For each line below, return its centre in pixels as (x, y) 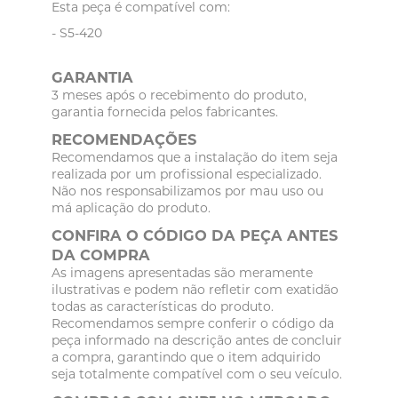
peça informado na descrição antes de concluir (197, 341)
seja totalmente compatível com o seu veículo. (197, 374)
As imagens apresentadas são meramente (183, 273)
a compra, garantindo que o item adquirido (187, 358)
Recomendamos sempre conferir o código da (193, 324)
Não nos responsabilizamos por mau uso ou (188, 191)
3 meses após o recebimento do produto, (179, 96)
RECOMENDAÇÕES (124, 140)
